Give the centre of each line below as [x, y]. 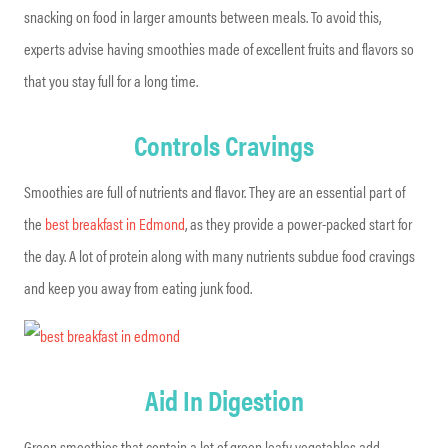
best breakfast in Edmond [115, 223]
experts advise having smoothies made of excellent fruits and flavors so [219, 48]
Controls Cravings [224, 143]
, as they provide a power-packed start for [298, 223]
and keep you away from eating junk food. [138, 287]
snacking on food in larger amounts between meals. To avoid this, [202, 16]
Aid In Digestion [224, 398]
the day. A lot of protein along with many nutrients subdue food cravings [219, 255]
